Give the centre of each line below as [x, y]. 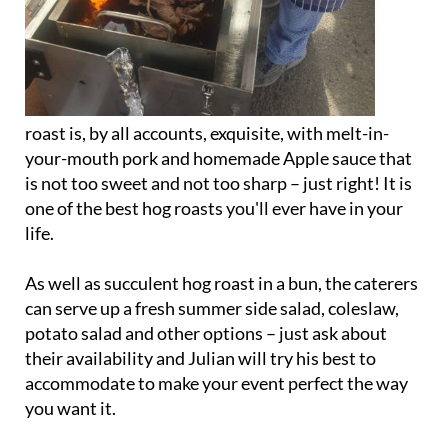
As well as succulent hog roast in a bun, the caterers [221, 282]
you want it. [70, 407]
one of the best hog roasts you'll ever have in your [214, 207]
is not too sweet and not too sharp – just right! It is [218, 182]
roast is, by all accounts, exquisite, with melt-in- [207, 132]
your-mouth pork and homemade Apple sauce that [218, 157]
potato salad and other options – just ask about [206, 332]
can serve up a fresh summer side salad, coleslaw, [212, 307]
